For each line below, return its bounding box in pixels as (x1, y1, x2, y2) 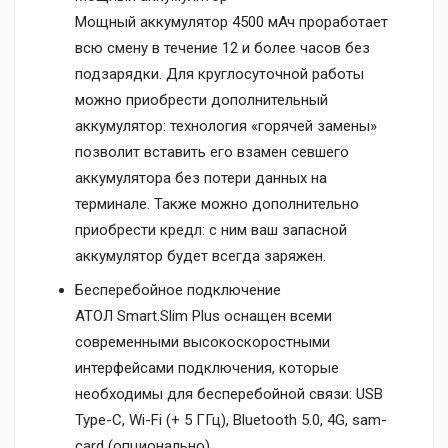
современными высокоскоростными (75, 332, 330, 351)
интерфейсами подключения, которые (75, 358, 339, 377)
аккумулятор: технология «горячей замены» (75, 117, 377, 136)
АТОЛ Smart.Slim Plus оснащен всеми (75, 306, 332, 325)
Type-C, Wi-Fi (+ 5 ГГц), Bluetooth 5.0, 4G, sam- (75, 410, 387, 429)
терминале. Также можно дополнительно (75, 195, 359, 214)
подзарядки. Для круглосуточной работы (75, 65, 364, 84)
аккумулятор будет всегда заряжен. (75, 247, 326, 266)
